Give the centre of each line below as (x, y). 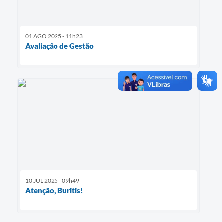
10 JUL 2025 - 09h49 (52, 180)
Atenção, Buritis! (54, 190)
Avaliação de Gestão (59, 46)
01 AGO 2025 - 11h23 (54, 36)
